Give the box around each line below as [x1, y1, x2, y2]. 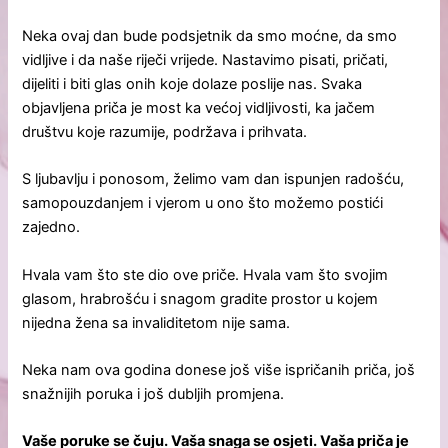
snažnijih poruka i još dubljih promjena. [22, 385, 285, 404]
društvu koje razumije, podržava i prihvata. [22, 123, 308, 142]
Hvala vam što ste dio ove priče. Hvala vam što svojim [22, 265, 389, 284]
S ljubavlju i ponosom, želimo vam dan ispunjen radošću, [22, 170, 405, 189]
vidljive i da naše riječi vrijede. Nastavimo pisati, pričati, [22, 51, 389, 70]
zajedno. [22, 218, 81, 237]
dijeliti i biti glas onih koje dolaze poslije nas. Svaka [22, 75, 363, 94]
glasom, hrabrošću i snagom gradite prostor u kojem [22, 289, 379, 308]
